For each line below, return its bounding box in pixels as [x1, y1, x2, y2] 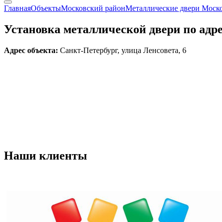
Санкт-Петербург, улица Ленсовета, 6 [58, 46, 186, 55]
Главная [4, 4, 31, 12]
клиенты [39, 149, 87, 162]
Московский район [61, 4, 125, 12]
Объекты [31, 4, 61, 12]
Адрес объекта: [4, 46, 58, 55]
